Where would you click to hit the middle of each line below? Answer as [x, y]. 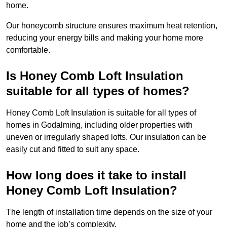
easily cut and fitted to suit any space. [73, 149]
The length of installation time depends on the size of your [109, 212]
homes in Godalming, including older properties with [99, 125]
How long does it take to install [96, 175]
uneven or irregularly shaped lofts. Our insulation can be [106, 137]
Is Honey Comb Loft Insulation [95, 76]
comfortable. [28, 50]
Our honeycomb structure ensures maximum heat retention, [112, 26]
